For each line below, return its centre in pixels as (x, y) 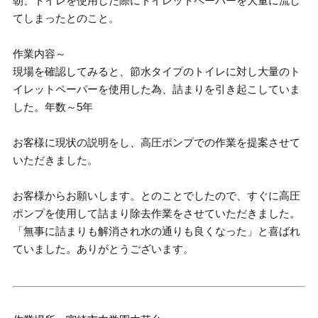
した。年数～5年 (53, 107)
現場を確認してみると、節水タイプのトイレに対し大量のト (157, 71)
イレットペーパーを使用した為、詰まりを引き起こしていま (157, 89)
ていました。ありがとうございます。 (104, 249)
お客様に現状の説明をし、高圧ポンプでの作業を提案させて (157, 142)
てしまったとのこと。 (66, 18)
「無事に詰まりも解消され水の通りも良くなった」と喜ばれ (157, 231)
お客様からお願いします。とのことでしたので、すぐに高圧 (157, 196)
